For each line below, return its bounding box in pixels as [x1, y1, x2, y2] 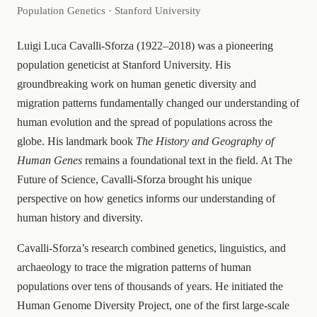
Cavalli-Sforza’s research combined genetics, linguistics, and [17, 241, 286, 254]
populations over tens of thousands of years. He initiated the [17, 279, 283, 292]
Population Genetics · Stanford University [17, 4, 201, 16]
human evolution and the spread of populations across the [17, 115, 272, 128]
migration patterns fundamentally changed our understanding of [17, 96, 299, 109]
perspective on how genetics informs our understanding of [17, 192, 275, 204]
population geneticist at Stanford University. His [17, 58, 231, 71]
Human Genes [17, 154, 82, 166]
